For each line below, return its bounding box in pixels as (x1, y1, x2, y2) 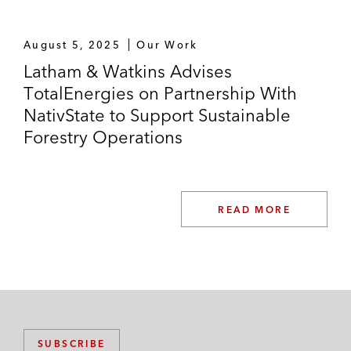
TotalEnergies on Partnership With (24, 82, 297, 104)
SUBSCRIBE (38, 338, 106, 349)
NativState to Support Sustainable (24, 104, 291, 126)
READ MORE (218, 204, 291, 215)
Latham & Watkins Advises (24, 60, 232, 82)
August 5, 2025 (24, 38, 121, 51)
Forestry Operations (24, 126, 183, 148)
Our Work (136, 38, 198, 51)
